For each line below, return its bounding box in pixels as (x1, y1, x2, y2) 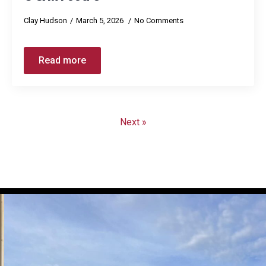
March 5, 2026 (76, 16, 125, 25)
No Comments (134, 16, 183, 25)
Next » (119, 116, 147, 128)
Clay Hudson (24, 16, 67, 25)
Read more (39, 55, 86, 66)
